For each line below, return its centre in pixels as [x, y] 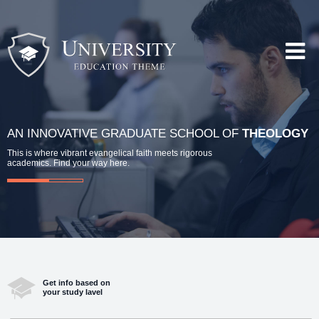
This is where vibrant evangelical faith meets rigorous [110, 153]
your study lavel [73, 292]
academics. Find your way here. [68, 163]
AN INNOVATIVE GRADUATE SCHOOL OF [125, 134]
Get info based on [77, 283]
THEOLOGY [275, 134]
